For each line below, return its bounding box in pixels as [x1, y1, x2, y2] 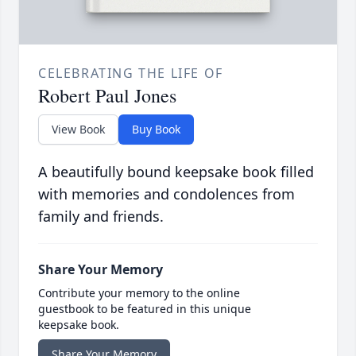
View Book [52, 122, 105, 137]
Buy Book [132, 122, 180, 137]
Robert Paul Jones [38, 83, 176, 109]
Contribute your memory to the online [38, 285, 240, 301]
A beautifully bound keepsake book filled [38, 162, 314, 182]
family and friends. [38, 207, 164, 226]
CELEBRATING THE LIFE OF [38, 64, 223, 83]
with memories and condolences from [38, 184, 295, 204]
